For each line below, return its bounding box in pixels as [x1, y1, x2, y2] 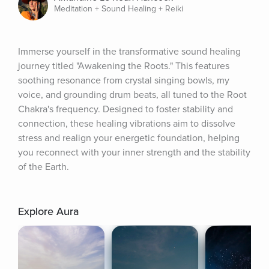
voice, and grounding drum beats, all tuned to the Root [18, 89, 247, 101]
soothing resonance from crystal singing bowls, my [18, 74, 229, 86]
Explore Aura [18, 205, 79, 218]
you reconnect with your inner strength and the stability [18, 147, 250, 159]
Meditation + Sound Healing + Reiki [54, 4, 183, 14]
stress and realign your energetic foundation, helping [18, 132, 240, 144]
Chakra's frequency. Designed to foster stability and [18, 103, 233, 115]
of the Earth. [18, 161, 69, 173]
